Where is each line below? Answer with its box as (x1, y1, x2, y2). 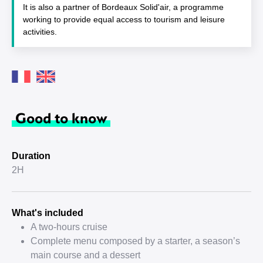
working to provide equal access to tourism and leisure (23, 15, 225, 24)
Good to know (15, 108, 107, 127)
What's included (12, 208, 83, 218)
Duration (12, 151, 50, 161)
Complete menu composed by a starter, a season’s (31, 236, 240, 246)
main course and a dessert (31, 250, 140, 260)
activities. (23, 27, 57, 36)
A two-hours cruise (31, 222, 107, 232)
